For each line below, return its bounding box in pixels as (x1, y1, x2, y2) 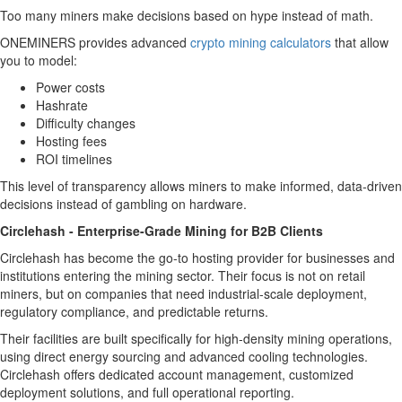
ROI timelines (36, 150, 112, 168)
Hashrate (36, 96, 88, 114)
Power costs (36, 78, 105, 96)
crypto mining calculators (190, 33, 331, 51)
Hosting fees (36, 132, 107, 150)
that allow (331, 33, 389, 51)
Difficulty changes (36, 114, 135, 132)
